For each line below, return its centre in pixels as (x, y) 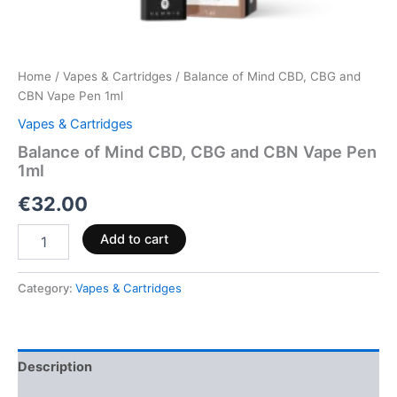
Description (55, 366)
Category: (47, 288)
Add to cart (134, 239)
